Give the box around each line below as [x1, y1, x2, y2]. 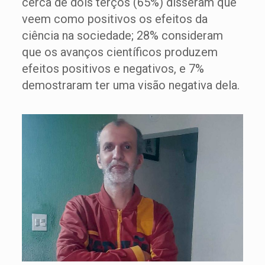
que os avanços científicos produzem [21, 45, 218, 59]
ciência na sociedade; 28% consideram [21, 28, 223, 43]
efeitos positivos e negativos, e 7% [21, 62, 204, 76]
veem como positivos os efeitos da [21, 12, 208, 26]
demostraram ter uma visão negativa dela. [21, 78, 240, 92]
